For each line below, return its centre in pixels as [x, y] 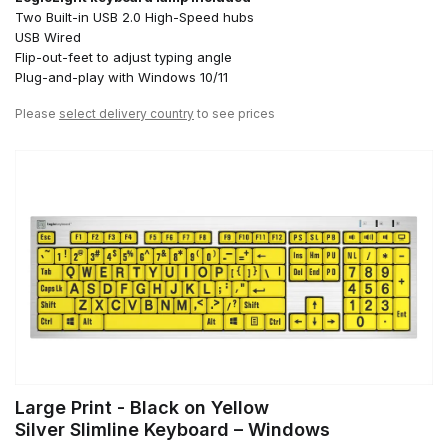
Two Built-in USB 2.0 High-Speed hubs [134, 16]
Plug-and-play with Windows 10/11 [121, 76]
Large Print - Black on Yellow [142, 407]
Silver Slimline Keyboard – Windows [172, 429]
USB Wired [48, 36]
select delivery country [126, 113]
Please [37, 113]
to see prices [234, 113]
